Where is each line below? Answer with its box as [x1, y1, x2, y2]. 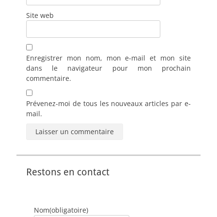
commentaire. [26, 73, 71, 83]
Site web [26, 10, 54, 20]
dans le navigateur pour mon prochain [26, 63, 191, 73]
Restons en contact [26, 166, 109, 178]
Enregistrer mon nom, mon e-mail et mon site [26, 53, 191, 62]
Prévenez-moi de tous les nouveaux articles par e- [26, 98, 191, 108]
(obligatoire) [49, 205, 88, 215]
